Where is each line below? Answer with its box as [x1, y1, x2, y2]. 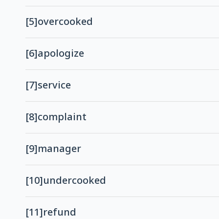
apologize [38, 44, 84, 65]
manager [38, 139, 81, 160]
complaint [38, 107, 87, 128]
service [38, 75, 71, 96]
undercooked [43, 171, 106, 192]
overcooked [38, 12, 93, 33]
